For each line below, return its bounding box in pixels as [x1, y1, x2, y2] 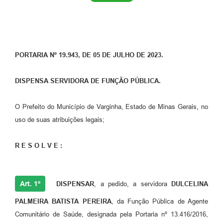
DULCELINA [171, 180, 209, 188]
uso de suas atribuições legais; [15, 116, 105, 124]
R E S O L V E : [15, 142, 62, 150]
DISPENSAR [52, 180, 95, 188]
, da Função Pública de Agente [111, 198, 209, 206]
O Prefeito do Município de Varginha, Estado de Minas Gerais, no [15, 103, 208, 111]
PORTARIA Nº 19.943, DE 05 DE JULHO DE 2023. [15, 51, 163, 59]
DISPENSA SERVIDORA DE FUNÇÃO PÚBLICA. [15, 77, 161, 85]
